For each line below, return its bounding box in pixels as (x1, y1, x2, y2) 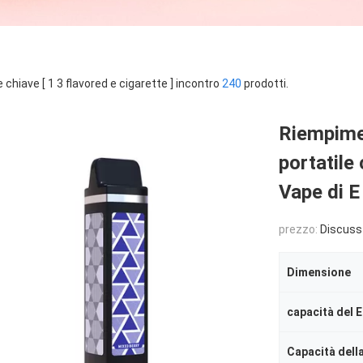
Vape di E (279, 181, 360, 203)
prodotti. (241, 77, 288, 90)
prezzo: (279, 223, 320, 236)
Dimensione (287, 266, 351, 279)
